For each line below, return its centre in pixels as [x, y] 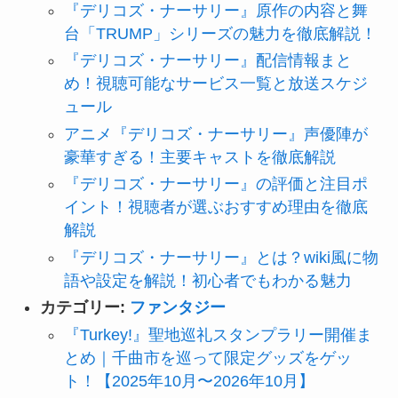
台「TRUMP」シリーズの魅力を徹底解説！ [220, 33]
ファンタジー [177, 308]
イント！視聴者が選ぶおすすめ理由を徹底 [215, 207]
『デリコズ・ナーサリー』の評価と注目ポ [215, 184]
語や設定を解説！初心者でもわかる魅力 [207, 280]
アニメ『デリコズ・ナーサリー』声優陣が [215, 134]
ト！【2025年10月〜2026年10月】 [189, 381]
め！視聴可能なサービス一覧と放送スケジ [215, 84]
